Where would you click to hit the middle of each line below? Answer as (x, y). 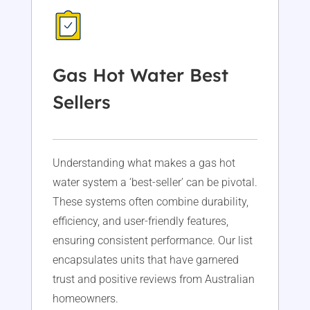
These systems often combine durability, (150, 202)
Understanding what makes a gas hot (144, 163)
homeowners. (85, 299)
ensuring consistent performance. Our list (152, 241)
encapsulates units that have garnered (145, 260)
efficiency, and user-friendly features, (140, 221)
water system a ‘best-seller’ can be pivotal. (155, 183)
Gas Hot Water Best (140, 75)
